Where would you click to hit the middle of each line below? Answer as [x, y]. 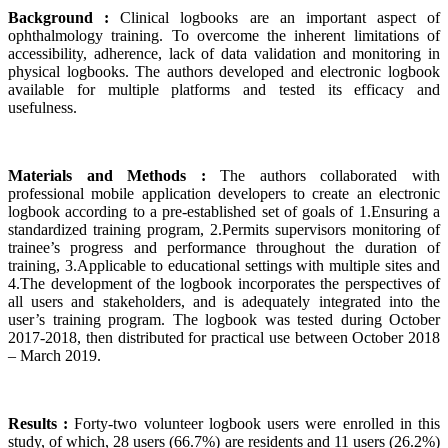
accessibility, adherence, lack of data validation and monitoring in [224, 54]
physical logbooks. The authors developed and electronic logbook [224, 72]
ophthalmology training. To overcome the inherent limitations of [224, 36]
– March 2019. [56, 356]
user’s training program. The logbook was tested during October [224, 320]
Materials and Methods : [114, 176]
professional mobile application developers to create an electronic [224, 194]
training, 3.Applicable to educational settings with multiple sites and [224, 266]
